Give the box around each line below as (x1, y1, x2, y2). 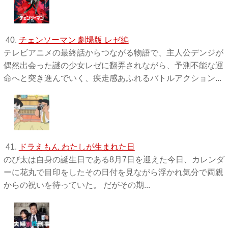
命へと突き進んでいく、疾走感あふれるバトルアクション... (3, 73, 221, 82)
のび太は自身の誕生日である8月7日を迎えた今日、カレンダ (3, 155, 224, 164)
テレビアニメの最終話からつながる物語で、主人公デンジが (3, 48, 223, 57)
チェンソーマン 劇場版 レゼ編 (18, 35, 129, 44)
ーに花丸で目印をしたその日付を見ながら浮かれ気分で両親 (3, 167, 223, 177)
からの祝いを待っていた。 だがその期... (3, 180, 150, 189)
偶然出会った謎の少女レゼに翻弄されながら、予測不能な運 (3, 61, 223, 70)
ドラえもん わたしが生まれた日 (18, 142, 135, 151)
